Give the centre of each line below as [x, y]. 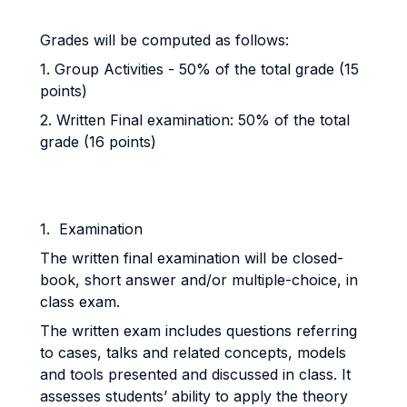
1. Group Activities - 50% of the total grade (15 [199, 69]
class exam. [82, 302]
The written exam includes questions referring [199, 331]
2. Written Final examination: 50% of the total [195, 120]
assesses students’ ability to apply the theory [194, 396]
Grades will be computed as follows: [167, 40]
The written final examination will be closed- [192, 258]
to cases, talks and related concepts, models [193, 352]
